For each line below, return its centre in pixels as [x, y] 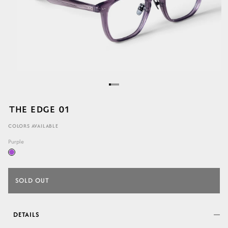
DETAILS [26, 214]
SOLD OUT [32, 180]
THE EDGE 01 [39, 109]
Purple [16, 141]
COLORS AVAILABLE [33, 126]
